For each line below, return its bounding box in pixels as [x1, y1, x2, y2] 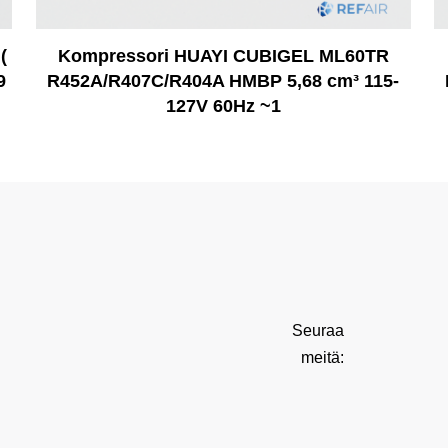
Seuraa [291, 321, 344, 339]
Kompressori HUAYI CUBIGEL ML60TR [57, 45, 389, 66]
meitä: [300, 348, 344, 366]
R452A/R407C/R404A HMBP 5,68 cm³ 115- [47, 70, 400, 91]
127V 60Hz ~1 [165, 95, 281, 116]
